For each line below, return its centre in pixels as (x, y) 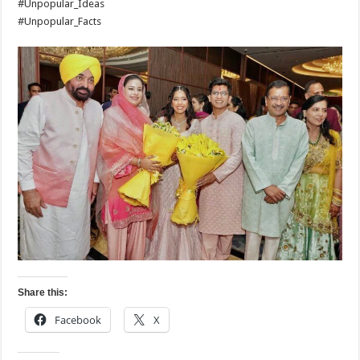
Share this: (43, 293)
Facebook (78, 320)
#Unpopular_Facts (60, 21)
